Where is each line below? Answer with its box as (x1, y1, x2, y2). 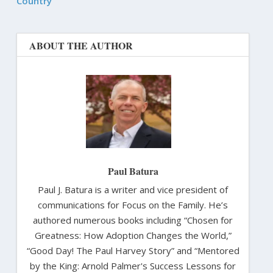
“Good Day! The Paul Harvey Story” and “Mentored (26, 244, 239, 257)
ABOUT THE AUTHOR (29, 38, 133, 52)
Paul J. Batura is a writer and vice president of (38, 183, 228, 196)
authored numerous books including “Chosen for (33, 213, 233, 226)
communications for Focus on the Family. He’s (38, 198, 228, 211)
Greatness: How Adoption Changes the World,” (34, 229, 232, 241)
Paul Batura (107, 163, 158, 178)
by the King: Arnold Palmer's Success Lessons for (30, 259, 236, 272)
